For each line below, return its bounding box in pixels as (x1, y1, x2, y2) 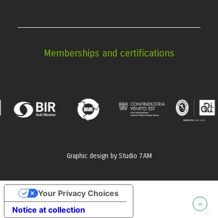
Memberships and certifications (44, 48, 174, 59)
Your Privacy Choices (37, 188, 119, 198)
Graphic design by (66, 152, 119, 160)
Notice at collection (12, 205, 85, 215)
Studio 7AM (118, 152, 152, 160)
